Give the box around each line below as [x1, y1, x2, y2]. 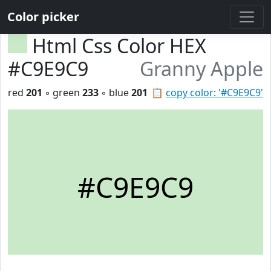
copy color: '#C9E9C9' [166, 86, 263, 99]
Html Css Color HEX [32, 33, 206, 59]
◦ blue [99, 86, 131, 99]
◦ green [42, 86, 82, 99]
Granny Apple [140, 56, 263, 82]
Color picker [7, 8, 79, 25]
